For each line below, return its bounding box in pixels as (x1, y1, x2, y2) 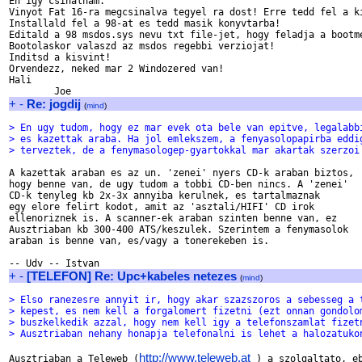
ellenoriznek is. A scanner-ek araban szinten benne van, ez (9, 213, 337, 224)
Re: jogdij (27, 97, 81, 111)
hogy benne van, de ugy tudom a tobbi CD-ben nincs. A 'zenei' (9, 179, 348, 190)
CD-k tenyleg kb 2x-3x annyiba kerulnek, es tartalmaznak (9, 190, 320, 201)
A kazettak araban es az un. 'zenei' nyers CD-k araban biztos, (9, 167, 354, 179)
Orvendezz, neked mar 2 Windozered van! (9, 63, 224, 74)
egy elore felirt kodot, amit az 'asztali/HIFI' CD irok (9, 201, 320, 213)
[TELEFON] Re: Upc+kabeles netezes (27, 269, 237, 283)
